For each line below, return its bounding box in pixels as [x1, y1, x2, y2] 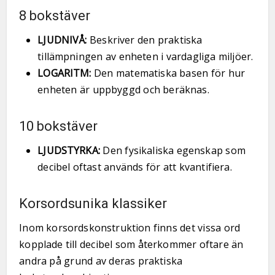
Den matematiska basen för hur [91, 66, 246, 80]
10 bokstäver [19, 118, 98, 134]
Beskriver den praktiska [87, 33, 203, 47]
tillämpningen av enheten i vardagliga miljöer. [37, 50, 254, 63]
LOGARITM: [37, 66, 91, 80]
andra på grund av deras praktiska [19, 254, 183, 268]
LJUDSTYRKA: [37, 144, 100, 157]
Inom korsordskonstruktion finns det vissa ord [19, 221, 241, 234]
